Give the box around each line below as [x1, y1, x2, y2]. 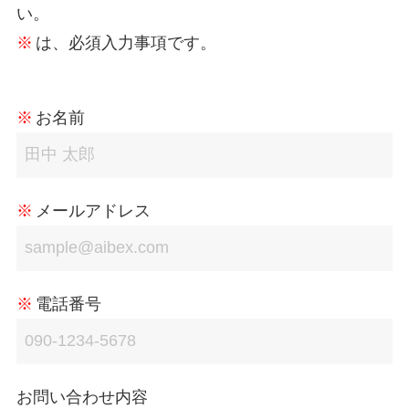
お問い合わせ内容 [16, 387, 148, 406]
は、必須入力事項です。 [35, 33, 216, 52]
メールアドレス [35, 201, 151, 220]
